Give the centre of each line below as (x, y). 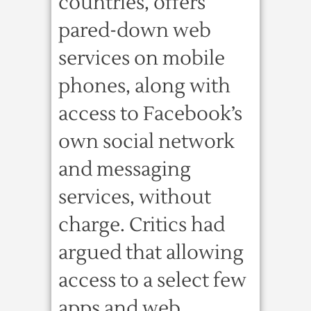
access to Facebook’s (150, 114)
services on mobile (142, 58)
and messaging (125, 169)
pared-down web (135, 31)
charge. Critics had (142, 225)
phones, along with (144, 86)
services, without (135, 197)
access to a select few (152, 280)
